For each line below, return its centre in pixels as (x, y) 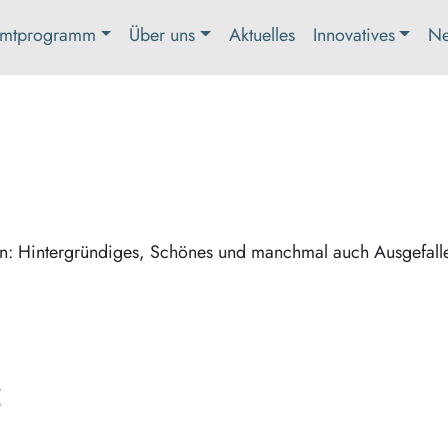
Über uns (162, 35)
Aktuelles (261, 35)
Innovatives (353, 35)
